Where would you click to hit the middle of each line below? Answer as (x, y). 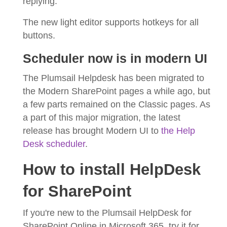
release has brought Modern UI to (92, 131)
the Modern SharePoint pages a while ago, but (117, 91)
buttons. (39, 36)
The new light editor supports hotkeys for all (111, 23)
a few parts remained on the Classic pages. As (117, 105)
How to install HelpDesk (112, 170)
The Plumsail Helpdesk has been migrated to (113, 78)
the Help (178, 131)
